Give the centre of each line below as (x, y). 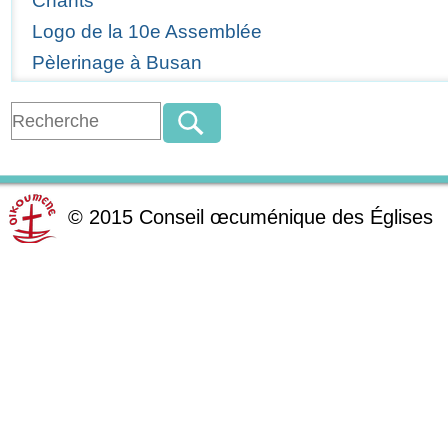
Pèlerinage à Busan (117, 63)
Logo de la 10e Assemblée (147, 32)
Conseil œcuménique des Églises (286, 217)
